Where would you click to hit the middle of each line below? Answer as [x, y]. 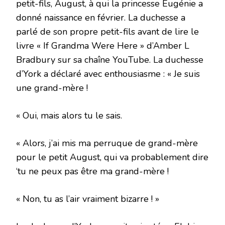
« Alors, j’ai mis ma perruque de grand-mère [107, 143]
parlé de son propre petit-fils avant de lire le [107, 32]
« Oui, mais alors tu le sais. [69, 116]
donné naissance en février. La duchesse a [101, 18]
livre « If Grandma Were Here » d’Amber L [103, 46]
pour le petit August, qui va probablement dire [112, 157]
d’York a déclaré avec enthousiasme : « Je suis [108, 74]
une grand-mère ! [52, 88]
